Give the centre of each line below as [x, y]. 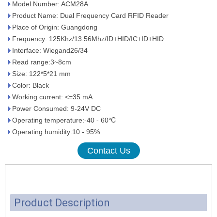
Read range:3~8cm [42, 62]
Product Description [62, 203]
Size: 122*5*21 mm [41, 74]
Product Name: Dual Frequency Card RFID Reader [90, 16]
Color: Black [31, 85]
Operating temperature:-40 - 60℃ [64, 120]
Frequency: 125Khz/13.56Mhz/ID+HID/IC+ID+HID [88, 39]
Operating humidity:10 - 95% [56, 132]
